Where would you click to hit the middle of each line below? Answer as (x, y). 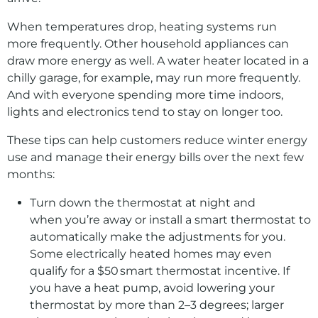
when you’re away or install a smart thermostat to (170, 220)
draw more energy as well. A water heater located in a (158, 61)
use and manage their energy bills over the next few (155, 157)
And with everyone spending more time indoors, (145, 95)
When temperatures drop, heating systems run (142, 27)
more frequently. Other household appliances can (148, 44)
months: (32, 174)
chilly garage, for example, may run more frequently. (154, 78)
